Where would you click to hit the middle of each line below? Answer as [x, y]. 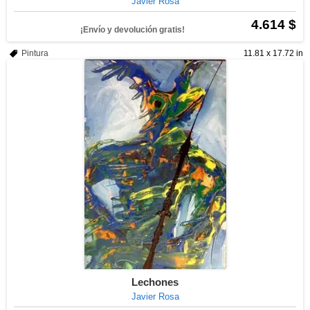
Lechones [155, 282]
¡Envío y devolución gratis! [133, 30]
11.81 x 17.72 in [273, 53]
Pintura [35, 53]
